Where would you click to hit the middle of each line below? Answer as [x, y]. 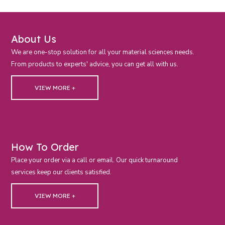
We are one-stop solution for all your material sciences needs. [103, 52]
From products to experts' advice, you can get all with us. [95, 64]
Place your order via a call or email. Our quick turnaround [95, 160]
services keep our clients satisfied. [62, 173]
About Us [34, 39]
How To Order [45, 147]
